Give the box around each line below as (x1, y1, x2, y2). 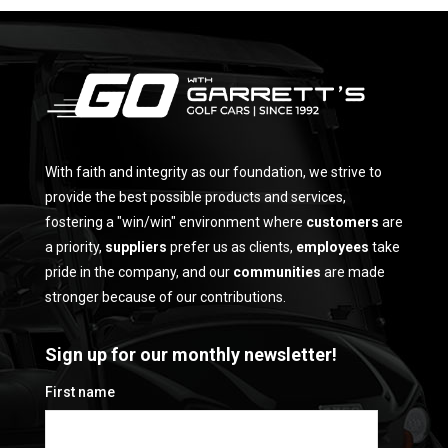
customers (306, 214, 379, 231)
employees (296, 239, 369, 256)
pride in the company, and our (45, 264, 233, 281)
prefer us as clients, (167, 239, 296, 256)
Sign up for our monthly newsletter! (45, 344, 337, 366)
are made (321, 264, 385, 281)
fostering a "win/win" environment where (45, 214, 306, 231)
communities (233, 264, 321, 281)
